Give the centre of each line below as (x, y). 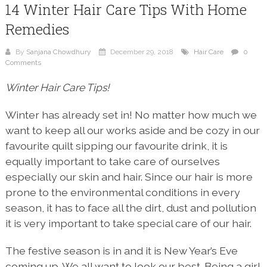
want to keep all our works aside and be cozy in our (132, 131)
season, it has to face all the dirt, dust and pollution (131, 208)
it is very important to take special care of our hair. (128, 223)
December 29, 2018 (141, 52)
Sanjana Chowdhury (58, 52)
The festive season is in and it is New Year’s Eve (121, 251)
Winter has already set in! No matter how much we (131, 115)
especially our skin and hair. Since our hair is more (129, 177)
